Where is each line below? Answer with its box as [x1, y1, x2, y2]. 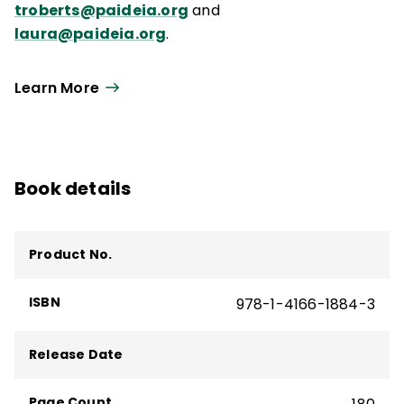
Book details [14, 175, 132, 201]
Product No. [29, 244, 113, 263]
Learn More [14, 78, 99, 99]
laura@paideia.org [14, 23, 167, 44]
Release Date [29, 344, 124, 363]
